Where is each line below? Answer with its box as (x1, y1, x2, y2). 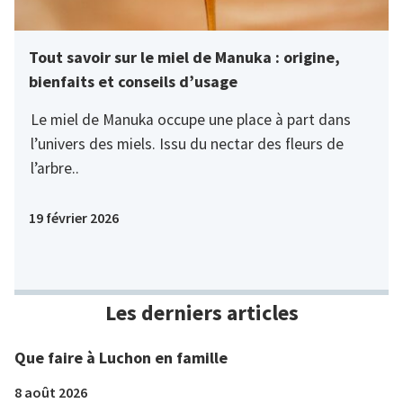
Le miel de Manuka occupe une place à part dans (30, 109, 351, 130)
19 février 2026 (29, 208, 119, 227)
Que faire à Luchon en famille (14, 346, 228, 368)
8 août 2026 (14, 382, 87, 401)
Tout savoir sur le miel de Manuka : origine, (29, 46, 340, 67)
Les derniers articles (104, 298, 299, 327)
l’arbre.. (30, 157, 79, 178)
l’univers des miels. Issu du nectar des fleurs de (30, 133, 344, 154)
